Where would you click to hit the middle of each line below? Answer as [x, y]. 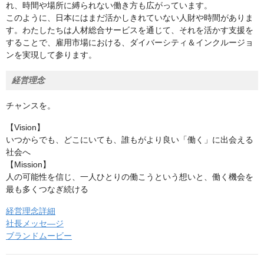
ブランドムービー [39, 236]
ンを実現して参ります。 [51, 55]
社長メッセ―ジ [35, 223]
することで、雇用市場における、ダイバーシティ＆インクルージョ [130, 42]
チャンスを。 [31, 105]
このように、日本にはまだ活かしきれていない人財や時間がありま [130, 18]
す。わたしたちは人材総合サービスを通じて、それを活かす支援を [130, 30]
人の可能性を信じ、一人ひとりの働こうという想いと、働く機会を [130, 177]
